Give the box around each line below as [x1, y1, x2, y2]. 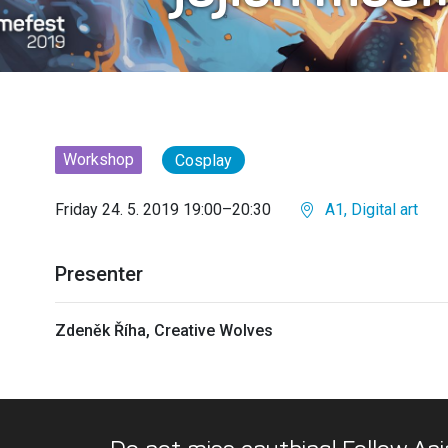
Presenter [55, 262, 143, 286]
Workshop [63, 149, 134, 169]
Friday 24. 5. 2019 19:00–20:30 [55, 200, 271, 219]
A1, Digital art [321, 200, 418, 219]
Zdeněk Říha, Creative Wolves [55, 321, 273, 340]
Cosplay [175, 150, 232, 170]
